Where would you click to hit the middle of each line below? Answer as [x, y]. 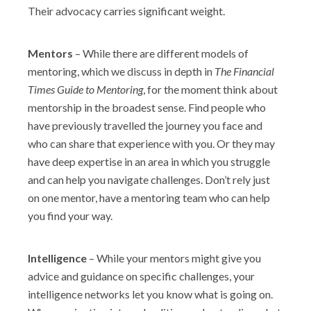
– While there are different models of [162, 53]
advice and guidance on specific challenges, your [141, 276]
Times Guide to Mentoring [85, 89]
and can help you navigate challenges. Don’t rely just [149, 179]
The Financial [244, 71]
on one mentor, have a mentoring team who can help [149, 197]
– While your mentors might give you [174, 258]
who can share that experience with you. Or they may [151, 143]
